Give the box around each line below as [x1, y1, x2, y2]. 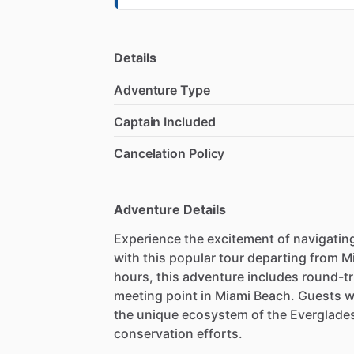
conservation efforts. [114, 326, 243, 342]
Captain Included [114, 114, 216, 130]
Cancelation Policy [114, 145, 225, 162]
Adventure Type [114, 82, 210, 99]
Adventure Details [114, 201, 226, 218]
